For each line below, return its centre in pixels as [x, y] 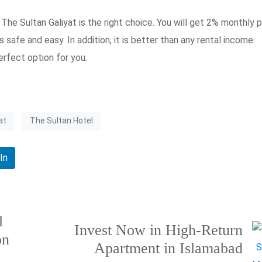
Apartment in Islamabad [168, 249]
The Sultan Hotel [61, 121]
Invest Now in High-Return [158, 230]
